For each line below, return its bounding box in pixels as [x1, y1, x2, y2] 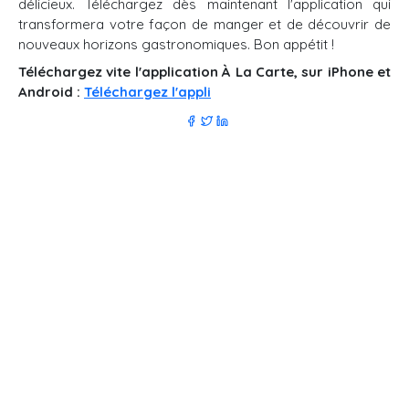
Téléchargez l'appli [84, 83, 211, 100]
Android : [18, 83, 84, 100]
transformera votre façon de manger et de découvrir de [18, 16, 391, 33]
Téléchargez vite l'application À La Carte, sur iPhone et [18, 63, 391, 80]
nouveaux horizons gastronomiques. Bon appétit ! [18, 36, 334, 53]
